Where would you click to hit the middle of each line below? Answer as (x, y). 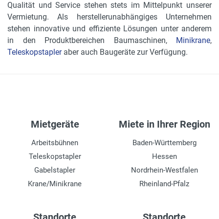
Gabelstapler (55, 170)
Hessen (164, 157)
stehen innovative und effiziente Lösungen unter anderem (109, 29)
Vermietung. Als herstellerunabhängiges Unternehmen (109, 17)
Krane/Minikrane (55, 184)
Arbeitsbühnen (55, 143)
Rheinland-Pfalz (164, 184)
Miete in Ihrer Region (164, 124)
